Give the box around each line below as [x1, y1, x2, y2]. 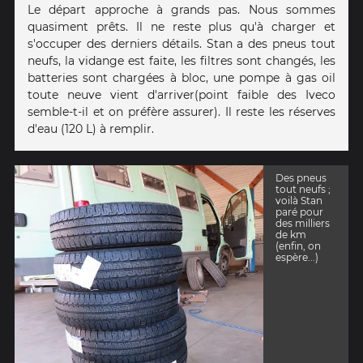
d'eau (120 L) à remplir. [28, 121, 154, 136]
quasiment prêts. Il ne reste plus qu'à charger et [28, 19, 335, 34]
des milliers [275, 217, 330, 230]
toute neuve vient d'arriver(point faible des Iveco [28, 87, 335, 102]
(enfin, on [275, 240, 321, 253]
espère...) [275, 251, 318, 264]
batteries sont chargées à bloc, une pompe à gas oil [28, 70, 335, 85]
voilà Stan [275, 194, 322, 207]
